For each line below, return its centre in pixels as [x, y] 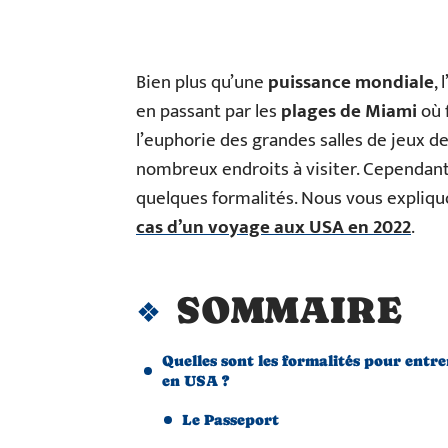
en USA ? [195, 380]
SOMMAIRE [289, 310]
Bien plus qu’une [202, 82]
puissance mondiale [351, 82]
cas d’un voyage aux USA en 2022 [273, 227]
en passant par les [208, 111]
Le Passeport [230, 419]
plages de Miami [349, 111]
